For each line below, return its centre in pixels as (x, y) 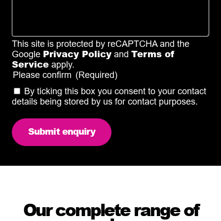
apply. (62, 64)
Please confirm (42, 74)
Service (30, 64)
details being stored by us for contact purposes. (105, 101)
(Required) (96, 74)
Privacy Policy (77, 54)
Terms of (153, 54)
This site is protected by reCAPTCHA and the (101, 43)
